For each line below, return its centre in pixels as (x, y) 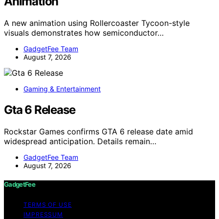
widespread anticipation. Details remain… (80, 141)
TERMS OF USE (48, 205)
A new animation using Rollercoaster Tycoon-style (97, 23)
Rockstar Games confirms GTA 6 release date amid (99, 131)
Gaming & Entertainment (62, 88)
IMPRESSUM (44, 214)
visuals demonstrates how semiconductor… (84, 33)
